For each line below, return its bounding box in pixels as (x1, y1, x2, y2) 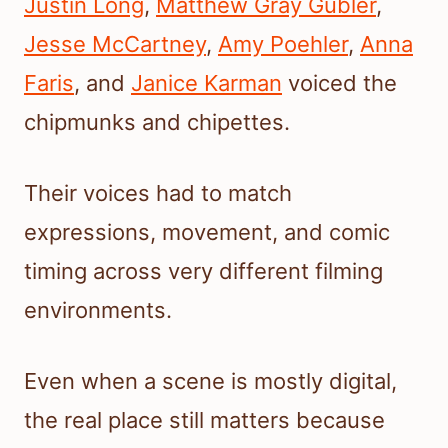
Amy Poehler (218, 31, 348, 58)
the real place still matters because (24, 407, 385, 434)
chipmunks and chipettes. (24, 109, 290, 136)
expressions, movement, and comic (24, 219, 390, 246)
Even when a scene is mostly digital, (24, 368, 397, 395)
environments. (24, 297, 172, 324)
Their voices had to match (24, 180, 292, 207)
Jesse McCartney (24, 31, 206, 58)
